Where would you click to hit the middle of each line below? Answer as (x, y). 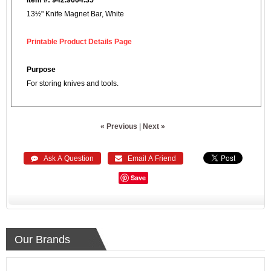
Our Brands (42, 239)
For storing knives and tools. (73, 83)
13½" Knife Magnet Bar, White (75, 14)
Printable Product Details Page (79, 41)
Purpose (41, 69)
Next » (154, 126)
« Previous (119, 126)
